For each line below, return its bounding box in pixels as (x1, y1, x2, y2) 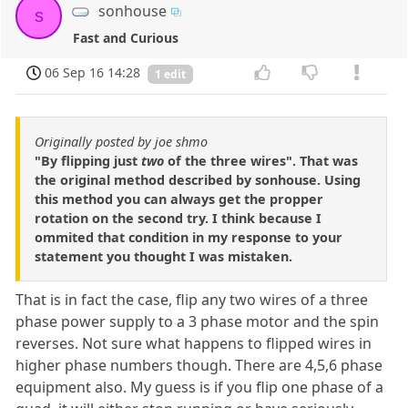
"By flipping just (35, 152, 141, 170)
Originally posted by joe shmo (35, 133, 208, 151)
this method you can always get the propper (35, 190, 323, 209)
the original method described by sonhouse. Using (35, 171, 361, 189)
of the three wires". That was (164, 152, 358, 170)
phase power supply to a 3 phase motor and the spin (15, 311, 380, 332)
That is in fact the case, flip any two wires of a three (15, 290, 369, 311)
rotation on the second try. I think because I (35, 209, 321, 228)
